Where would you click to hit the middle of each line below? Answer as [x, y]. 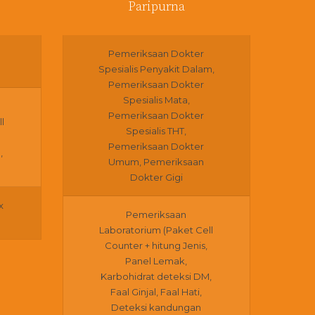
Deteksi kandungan [156, 307]
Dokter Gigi [156, 177]
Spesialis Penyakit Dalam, [156, 69]
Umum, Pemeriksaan [156, 162]
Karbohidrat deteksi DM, [156, 276]
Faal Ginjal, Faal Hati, [156, 292]
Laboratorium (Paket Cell [156, 230]
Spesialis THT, [156, 131]
